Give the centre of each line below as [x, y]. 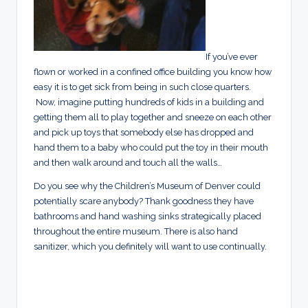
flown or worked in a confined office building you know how [153, 72]
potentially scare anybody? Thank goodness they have [144, 201]
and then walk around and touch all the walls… [128, 163]
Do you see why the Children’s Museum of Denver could [147, 186]
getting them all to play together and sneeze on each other [153, 118]
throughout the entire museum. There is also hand [136, 232]
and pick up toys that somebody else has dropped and [144, 133]
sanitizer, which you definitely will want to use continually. [150, 247]
